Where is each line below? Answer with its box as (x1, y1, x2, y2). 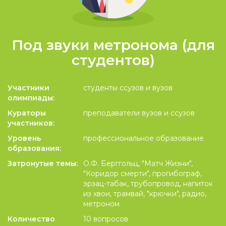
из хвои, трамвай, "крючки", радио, (83, 189, 206, 198)
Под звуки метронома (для (11, 36, 215, 53)
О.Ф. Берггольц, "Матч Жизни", (83, 159, 193, 168)
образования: (8, 144, 61, 153)
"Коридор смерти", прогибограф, (83, 169, 202, 178)
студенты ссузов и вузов (83, 83, 173, 92)
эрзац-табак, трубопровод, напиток (83, 179, 213, 188)
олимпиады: (8, 93, 54, 102)
